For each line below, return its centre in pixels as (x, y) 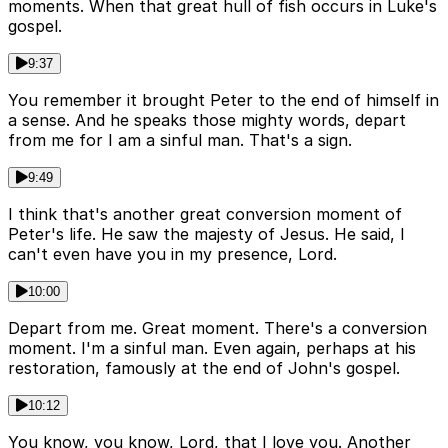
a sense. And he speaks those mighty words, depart (207, 119)
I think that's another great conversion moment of (205, 213)
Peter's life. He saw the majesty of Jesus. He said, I (206, 233)
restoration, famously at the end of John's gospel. (204, 367)
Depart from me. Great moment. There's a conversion (217, 327)
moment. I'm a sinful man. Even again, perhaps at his (212, 347)
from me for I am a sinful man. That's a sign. (180, 139)
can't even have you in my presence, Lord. (172, 253)
